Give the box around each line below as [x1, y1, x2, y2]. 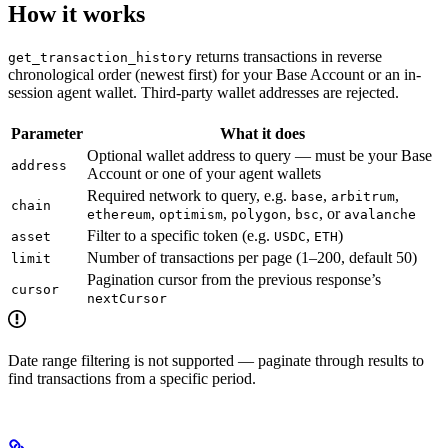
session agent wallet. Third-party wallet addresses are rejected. [8, 83, 399, 101]
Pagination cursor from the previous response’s [87, 270, 381, 288]
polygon [231, 206, 287, 222]
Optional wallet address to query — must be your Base [87, 146, 432, 164]
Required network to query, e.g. [87, 186, 291, 204]
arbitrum [331, 188, 395, 204]
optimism [159, 206, 223, 222]
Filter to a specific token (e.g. [87, 226, 274, 244]
